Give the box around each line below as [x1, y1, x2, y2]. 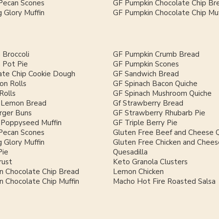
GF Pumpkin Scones [113, 59, 179, 69]
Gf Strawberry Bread [113, 98, 183, 109]
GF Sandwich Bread [113, 69, 179, 79]
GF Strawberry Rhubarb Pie [113, 108, 205, 118]
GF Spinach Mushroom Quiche [113, 88, 212, 99]
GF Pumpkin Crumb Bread [113, 49, 199, 60]
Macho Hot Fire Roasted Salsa [113, 176, 216, 187]
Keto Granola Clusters [113, 157, 188, 167]
